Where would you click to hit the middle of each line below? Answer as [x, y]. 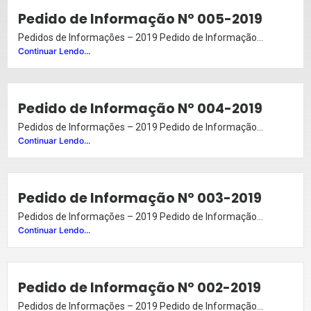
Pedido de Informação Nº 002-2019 [140, 288]
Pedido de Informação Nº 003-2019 [140, 199]
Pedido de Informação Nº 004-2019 [140, 109]
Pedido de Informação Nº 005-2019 [140, 19]
